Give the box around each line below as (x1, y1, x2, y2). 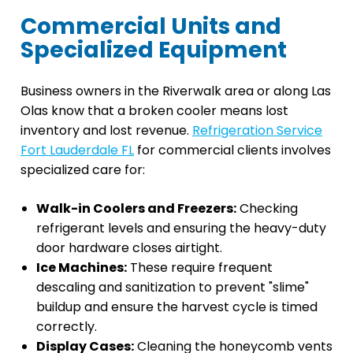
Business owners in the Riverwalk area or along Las (20, 81, 331, 100)
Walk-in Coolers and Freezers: (36, 199, 236, 217)
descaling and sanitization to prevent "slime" (36, 277, 309, 296)
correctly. (36, 317, 97, 336)
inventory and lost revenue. (20, 121, 192, 139)
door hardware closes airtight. (36, 238, 222, 257)
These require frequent (127, 258, 273, 277)
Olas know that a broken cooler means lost (20, 101, 288, 120)
